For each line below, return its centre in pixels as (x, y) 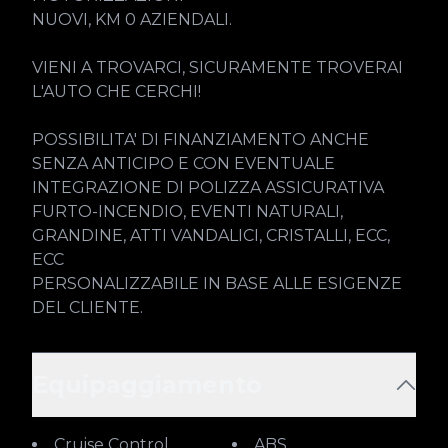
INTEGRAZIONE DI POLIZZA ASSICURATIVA (208, 187)
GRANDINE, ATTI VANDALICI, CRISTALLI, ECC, (211, 235)
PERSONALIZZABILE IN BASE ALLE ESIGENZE (217, 283)
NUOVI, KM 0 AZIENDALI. (132, 19)
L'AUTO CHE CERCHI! (116, 91)
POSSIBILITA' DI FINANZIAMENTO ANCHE (200, 139)
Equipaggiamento (147, 384)
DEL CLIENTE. (87, 307)
